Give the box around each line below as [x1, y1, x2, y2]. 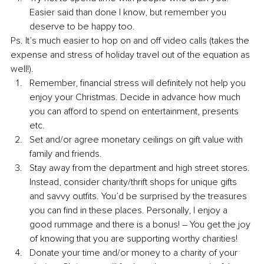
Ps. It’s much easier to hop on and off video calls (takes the [11, 35, 252, 47]
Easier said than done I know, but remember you [29, 6, 229, 19]
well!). [11, 63, 34, 75]
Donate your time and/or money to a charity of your [29, 247, 240, 259]
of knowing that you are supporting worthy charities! [29, 233, 237, 245]
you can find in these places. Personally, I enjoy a [29, 204, 230, 217]
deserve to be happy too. [29, 21, 135, 33]
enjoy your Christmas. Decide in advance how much [29, 91, 243, 104]
